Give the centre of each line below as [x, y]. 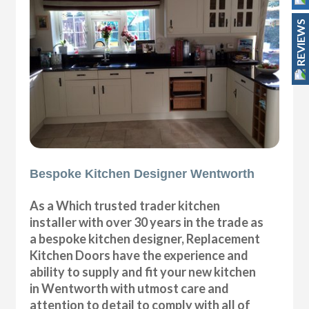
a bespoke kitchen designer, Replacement [145, 238]
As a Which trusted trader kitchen [125, 205]
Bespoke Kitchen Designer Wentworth [142, 173]
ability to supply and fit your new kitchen [143, 271]
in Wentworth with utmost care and [130, 288]
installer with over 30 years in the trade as [147, 222]
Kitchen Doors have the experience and [139, 255]
